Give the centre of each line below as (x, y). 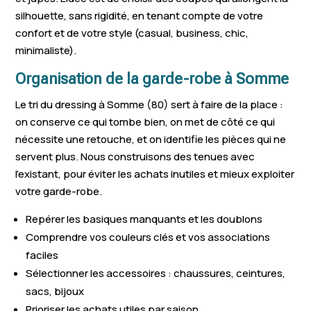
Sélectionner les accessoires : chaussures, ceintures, (156, 273)
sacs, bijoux (55, 291)
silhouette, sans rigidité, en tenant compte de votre (140, 16)
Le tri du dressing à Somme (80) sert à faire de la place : (150, 104)
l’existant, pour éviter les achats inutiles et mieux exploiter (155, 174)
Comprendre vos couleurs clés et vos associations (148, 237)
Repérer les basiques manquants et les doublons (144, 219)
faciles (42, 255)
